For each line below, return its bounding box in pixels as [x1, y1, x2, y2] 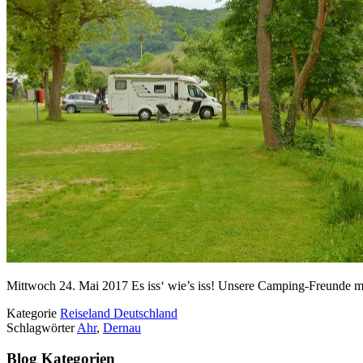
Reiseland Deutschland [60, 305, 177, 320]
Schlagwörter [6, 320, 77, 335]
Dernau [103, 320, 141, 335]
